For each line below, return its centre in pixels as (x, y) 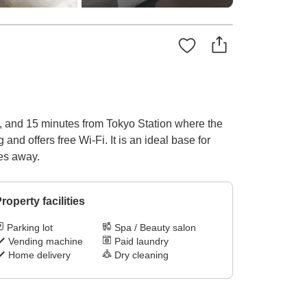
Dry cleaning (142, 255)
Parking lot (29, 228)
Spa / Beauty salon (156, 228)
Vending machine (45, 242)
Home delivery (39, 255)
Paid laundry (142, 242)
